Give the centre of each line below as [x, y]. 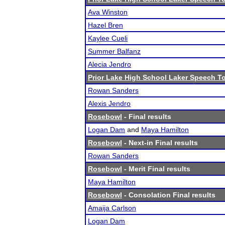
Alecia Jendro [109, 64]
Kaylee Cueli [108, 38]
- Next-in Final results [160, 143]
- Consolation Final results [169, 195]
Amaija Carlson [112, 208]
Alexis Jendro [109, 103]
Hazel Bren [105, 25]
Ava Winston [108, 12]
